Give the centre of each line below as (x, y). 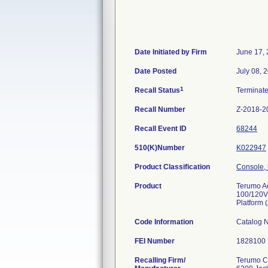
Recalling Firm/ (160, 260)
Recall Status (157, 90)
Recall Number (160, 109)
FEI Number (155, 241)
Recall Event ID (161, 129)
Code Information (164, 222)
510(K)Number (160, 148)
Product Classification (172, 167)
